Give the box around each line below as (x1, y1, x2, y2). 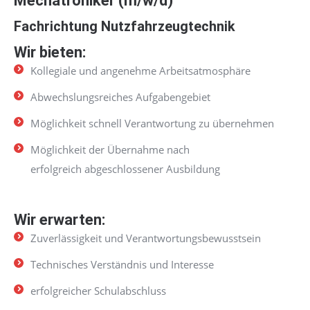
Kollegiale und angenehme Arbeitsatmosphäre (30, 64, 250, 77)
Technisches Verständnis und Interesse (30, 257, 214, 271)
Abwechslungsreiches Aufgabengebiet (30, 90, 210, 104)
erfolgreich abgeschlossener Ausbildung (30, 162, 220, 176)
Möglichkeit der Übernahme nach (30, 143, 190, 156)
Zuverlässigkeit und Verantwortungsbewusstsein (30, 231, 261, 245)
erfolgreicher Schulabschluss (30, 284, 166, 298)
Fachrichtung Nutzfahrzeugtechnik (14, 18, 235, 35)
